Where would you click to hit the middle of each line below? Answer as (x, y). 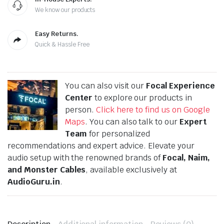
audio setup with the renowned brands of (85, 158)
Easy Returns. (57, 34)
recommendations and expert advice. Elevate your (101, 146)
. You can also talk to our (132, 122)
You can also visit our (106, 86)
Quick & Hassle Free (62, 44)
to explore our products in (142, 98)
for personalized (118, 134)
